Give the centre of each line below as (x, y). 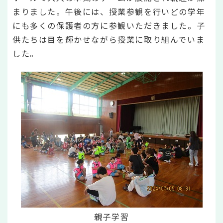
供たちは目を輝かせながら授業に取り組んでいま (109, 39)
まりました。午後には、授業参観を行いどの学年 (109, 11)
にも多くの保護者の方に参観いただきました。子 (109, 25)
